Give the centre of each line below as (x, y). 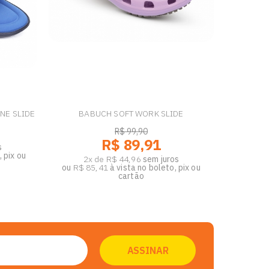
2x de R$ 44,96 (112, 159)
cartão (131, 176)
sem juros (161, 159)
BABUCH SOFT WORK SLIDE (131, 113)
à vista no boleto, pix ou (154, 168)
